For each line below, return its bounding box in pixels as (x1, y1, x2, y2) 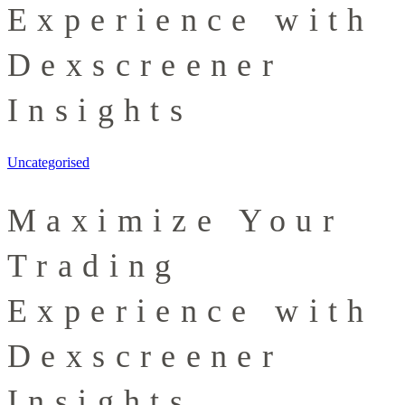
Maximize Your (7, 202, 344, 240)
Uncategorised (7, 155, 89, 171)
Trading (7, 248, 182, 285)
